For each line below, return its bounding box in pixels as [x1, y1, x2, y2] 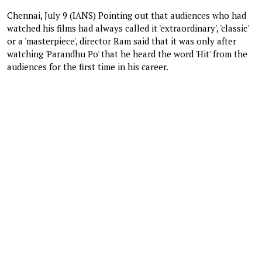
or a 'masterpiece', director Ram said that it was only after [7, 35, 236, 47]
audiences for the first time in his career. [7, 60, 168, 73]
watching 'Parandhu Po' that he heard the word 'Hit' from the [7, 47, 247, 60]
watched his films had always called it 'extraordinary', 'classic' [7, 22, 249, 34]
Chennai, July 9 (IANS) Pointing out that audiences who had [7, 9, 246, 21]
